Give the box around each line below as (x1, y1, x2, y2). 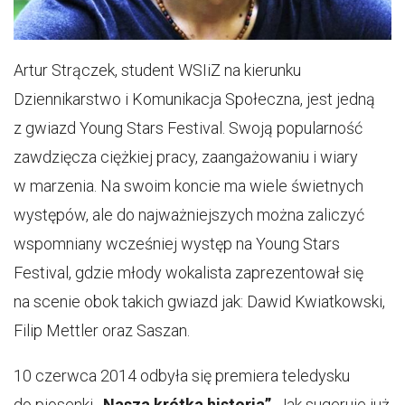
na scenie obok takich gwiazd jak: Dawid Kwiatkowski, (14, 292, 385, 312)
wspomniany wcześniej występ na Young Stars (14, 234, 340, 254)
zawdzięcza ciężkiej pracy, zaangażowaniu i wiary (14, 147, 358, 167)
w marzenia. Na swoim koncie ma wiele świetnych (14, 176, 363, 196)
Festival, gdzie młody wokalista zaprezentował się (14, 263, 363, 283)
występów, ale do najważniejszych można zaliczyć (14, 205, 364, 225)
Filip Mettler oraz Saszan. (14, 321, 190, 341)
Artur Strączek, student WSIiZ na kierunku (14, 61, 301, 80)
